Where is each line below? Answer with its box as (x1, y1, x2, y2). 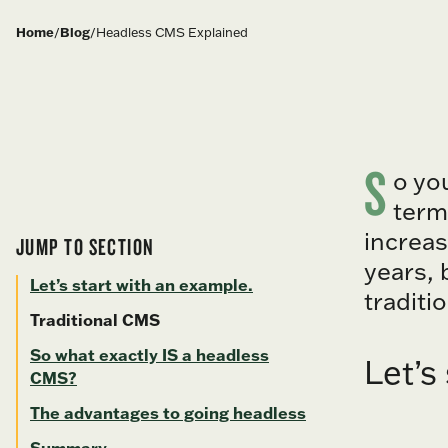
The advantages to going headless (30, 403, 306, 424)
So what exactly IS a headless (30, 345, 269, 366)
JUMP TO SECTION (16, 232, 155, 261)
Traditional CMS (30, 310, 160, 331)
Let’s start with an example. (30, 275, 253, 296)
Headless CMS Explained (96, 24, 248, 40)
